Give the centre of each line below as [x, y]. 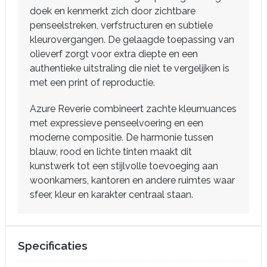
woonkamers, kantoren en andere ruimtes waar [132, 180]
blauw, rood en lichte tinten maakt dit [111, 152]
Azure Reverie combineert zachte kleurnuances [133, 109]
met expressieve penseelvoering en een [117, 123]
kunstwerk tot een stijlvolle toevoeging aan [124, 166]
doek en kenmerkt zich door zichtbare [113, 11]
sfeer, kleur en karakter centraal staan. [111, 195]
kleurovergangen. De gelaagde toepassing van [132, 40]
